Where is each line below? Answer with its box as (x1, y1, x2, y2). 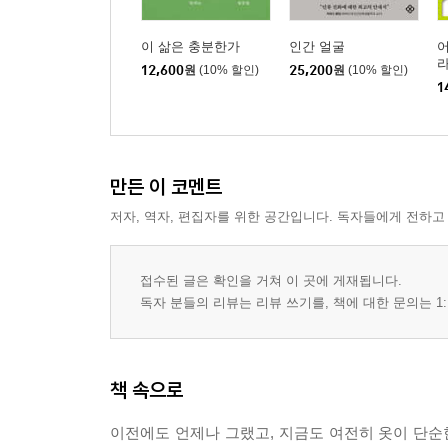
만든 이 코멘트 (110, 174, 222, 199)
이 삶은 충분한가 (141, 39, 240, 54)
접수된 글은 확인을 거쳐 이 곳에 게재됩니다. (140, 273, 402, 288)
